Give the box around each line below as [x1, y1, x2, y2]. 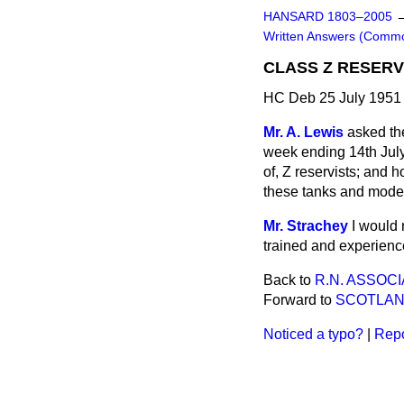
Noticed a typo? [263, 326, 363, 342]
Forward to [263, 292, 335, 308]
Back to [263, 272, 315, 288]
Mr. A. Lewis [263, 124, 344, 140]
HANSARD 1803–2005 [263, 10, 392, 23]
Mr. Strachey [263, 218, 348, 234]
